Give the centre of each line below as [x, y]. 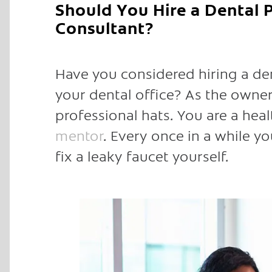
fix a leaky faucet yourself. [142, 155]
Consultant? [104, 27]
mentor [79, 134]
